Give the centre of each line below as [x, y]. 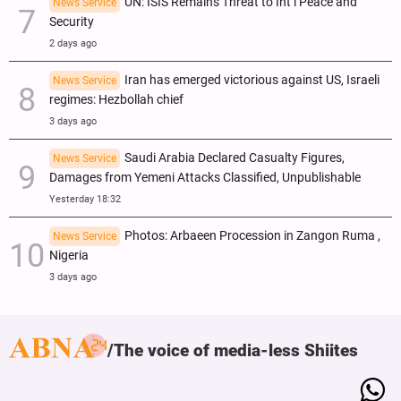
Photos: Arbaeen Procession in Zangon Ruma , [252, 235]
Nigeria [69, 255]
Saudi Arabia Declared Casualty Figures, [235, 158]
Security [72, 21]
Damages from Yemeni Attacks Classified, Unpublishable [205, 177]
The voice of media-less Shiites [236, 350]
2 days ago [73, 43]
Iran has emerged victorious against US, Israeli [252, 80]
